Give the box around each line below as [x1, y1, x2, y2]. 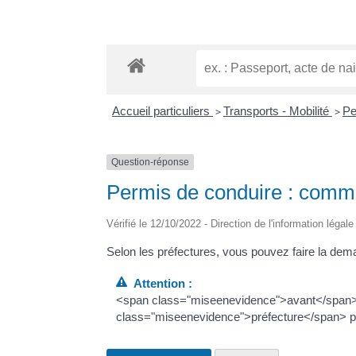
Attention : [126, 276, 192, 290]
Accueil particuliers [111, 103, 213, 118]
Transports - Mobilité [222, 103, 332, 118]
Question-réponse [111, 156, 190, 168]
